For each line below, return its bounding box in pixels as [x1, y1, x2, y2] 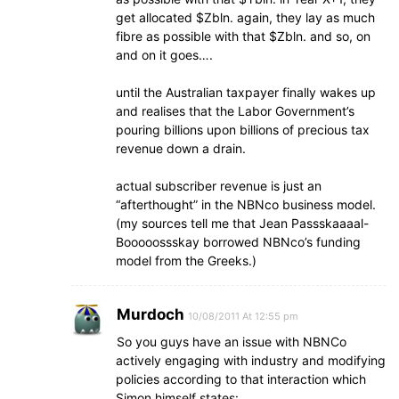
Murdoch [117, 305, 184, 323]
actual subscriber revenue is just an [116, 178, 322, 193]
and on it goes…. [116, 47, 213, 62]
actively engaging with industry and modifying [116, 353, 386, 368]
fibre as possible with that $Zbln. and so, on [116, 28, 370, 44]
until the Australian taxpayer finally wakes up [116, 85, 376, 100]
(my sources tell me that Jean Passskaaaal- [116, 216, 369, 231]
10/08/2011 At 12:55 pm [188, 310, 298, 322]
